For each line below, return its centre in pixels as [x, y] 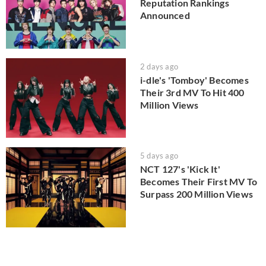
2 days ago [159, 66]
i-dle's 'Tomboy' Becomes [194, 80]
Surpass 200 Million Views [197, 194]
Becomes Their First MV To [199, 182]
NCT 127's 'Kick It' [180, 169]
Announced [165, 15]
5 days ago [159, 156]
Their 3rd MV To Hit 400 [192, 92]
